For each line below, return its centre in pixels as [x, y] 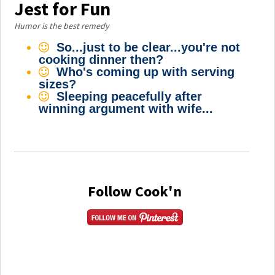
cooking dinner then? [101, 60]
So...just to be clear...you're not [149, 47]
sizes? [58, 84]
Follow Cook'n [135, 191]
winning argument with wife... [126, 109]
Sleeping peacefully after [130, 96]
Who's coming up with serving [146, 72]
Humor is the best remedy [62, 26]
